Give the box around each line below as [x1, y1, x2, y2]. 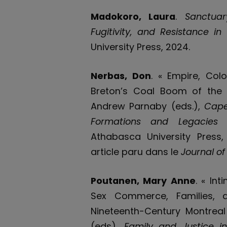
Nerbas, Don [91, 69, 151, 83]
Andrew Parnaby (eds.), [91, 100, 205, 113]
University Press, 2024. [91, 41, 191, 54]
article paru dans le [91, 145, 181, 159]
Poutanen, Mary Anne [91, 174, 196, 187]
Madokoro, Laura [91, 10, 176, 23]
